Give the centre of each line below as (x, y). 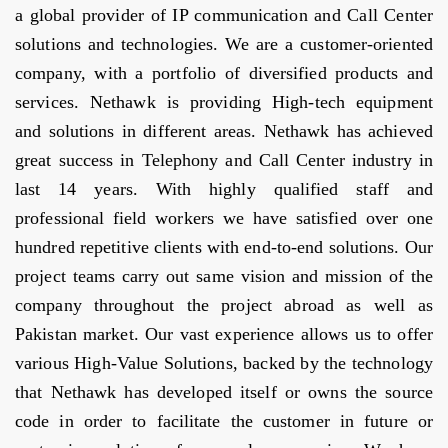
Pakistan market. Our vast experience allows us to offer (224, 334)
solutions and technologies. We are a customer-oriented (224, 44)
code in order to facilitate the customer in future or (224, 421)
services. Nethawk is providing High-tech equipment (224, 102)
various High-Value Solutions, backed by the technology (224, 363)
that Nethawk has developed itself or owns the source (224, 392)
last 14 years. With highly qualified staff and (224, 189)
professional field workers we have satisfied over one (224, 218)
